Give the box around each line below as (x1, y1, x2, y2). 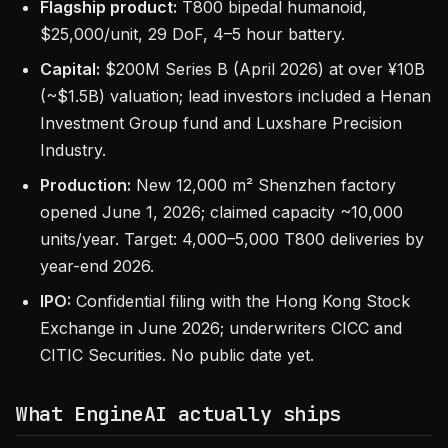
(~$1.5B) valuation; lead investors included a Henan (40, 86, 431, 106)
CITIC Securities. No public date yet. (40, 345, 314, 365)
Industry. (40, 140, 106, 160)
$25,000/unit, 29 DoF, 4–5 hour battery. (40, 24, 345, 44)
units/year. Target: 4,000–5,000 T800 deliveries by (40, 229, 424, 249)
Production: (40, 175, 131, 195)
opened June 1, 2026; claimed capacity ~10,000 (40, 202, 403, 222)
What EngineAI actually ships (16, 401, 341, 427)
